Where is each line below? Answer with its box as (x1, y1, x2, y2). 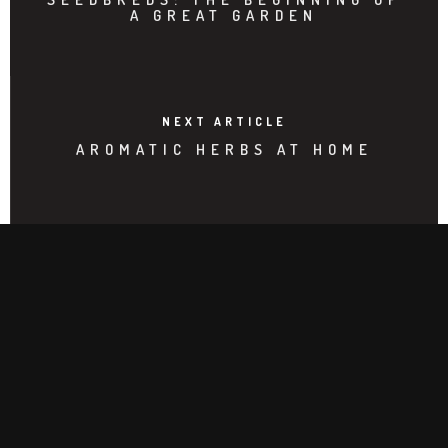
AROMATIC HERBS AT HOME (76, 139, 373, 159)
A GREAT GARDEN (130, 5, 318, 25)
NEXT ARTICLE (162, 113, 287, 129)
